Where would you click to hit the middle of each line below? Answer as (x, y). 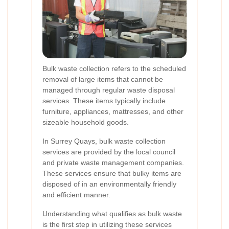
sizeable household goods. (86, 122)
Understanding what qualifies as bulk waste (112, 213)
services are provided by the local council (109, 152)
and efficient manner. (76, 194)
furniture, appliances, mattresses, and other (113, 111)
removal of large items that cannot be (103, 79)
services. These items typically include (104, 100)
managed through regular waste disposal (109, 90)
